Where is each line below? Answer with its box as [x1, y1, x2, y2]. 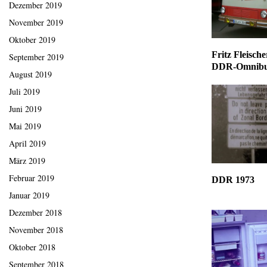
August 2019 [9, 69, 52, 80]
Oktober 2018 [9, 241, 55, 253]
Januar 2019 [9, 190, 49, 201]
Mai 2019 [9, 120, 41, 132]
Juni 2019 [9, 103, 42, 115]
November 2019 [9, 17, 63, 29]
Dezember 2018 [9, 207, 62, 219]
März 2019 [9, 155, 45, 167]
